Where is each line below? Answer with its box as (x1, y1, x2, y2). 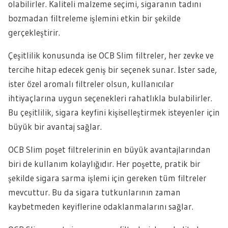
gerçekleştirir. (8, 27, 60, 38)
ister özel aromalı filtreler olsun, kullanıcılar (8, 78, 174, 89)
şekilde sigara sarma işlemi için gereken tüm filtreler (8, 173, 207, 183)
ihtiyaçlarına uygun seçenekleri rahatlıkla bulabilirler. (8, 93, 212, 103)
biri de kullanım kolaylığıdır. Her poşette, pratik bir (8, 158, 201, 169)
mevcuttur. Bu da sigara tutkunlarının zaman (8, 187, 181, 197)
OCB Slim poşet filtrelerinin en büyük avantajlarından (8, 144, 211, 155)
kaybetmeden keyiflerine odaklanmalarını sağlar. (8, 201, 193, 212)
